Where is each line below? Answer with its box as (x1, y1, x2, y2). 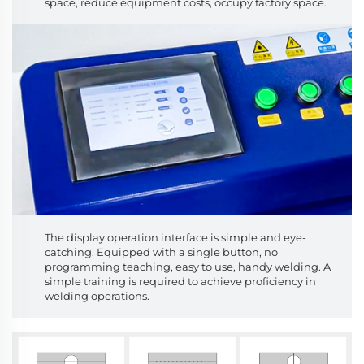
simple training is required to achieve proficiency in (45, 274, 316, 288)
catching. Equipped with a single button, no (45, 245, 278, 258)
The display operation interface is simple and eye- (45, 230, 306, 244)
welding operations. (45, 288, 149, 302)
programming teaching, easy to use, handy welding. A (45, 259, 331, 273)
